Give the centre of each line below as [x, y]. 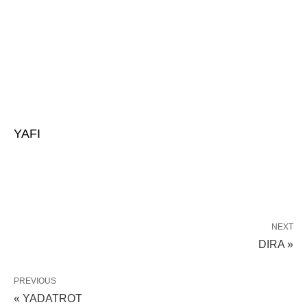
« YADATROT [48, 298]
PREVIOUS [35, 281]
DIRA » [276, 244]
